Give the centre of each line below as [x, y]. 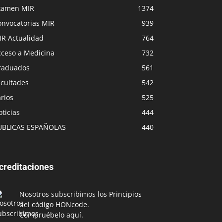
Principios [125, 194]
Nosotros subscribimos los [64, 194]
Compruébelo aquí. [51, 215]
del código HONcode [53, 204]
